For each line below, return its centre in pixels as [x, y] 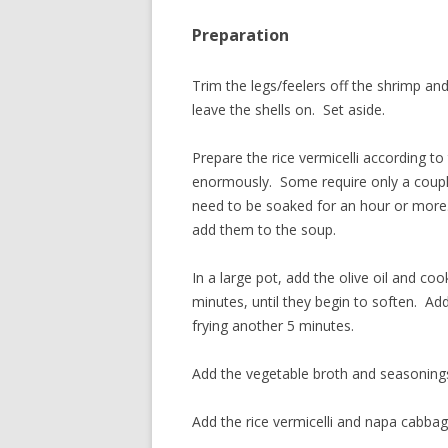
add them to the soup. [264, 229]
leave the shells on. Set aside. [288, 109]
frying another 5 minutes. [273, 325]
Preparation [240, 35]
